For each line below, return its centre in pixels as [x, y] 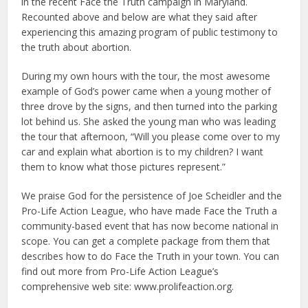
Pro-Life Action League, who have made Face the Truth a [150, 211]
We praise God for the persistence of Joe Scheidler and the [152, 196]
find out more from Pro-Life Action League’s [120, 271]
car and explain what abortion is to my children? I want [143, 152]
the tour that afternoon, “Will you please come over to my [151, 136]
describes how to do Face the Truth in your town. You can [151, 256]
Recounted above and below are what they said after [140, 17]
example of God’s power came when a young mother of [146, 91]
